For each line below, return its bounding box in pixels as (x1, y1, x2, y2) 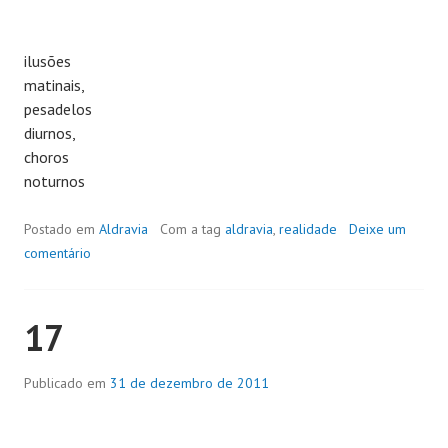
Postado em (24, 219, 99, 238)
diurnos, (24, 122, 76, 143)
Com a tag (160, 219, 225, 238)
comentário (24, 243, 91, 262)
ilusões (24, 50, 71, 71)
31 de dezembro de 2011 (110, 373, 269, 392)
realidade (279, 219, 337, 238)
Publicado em (24, 373, 110, 392)
